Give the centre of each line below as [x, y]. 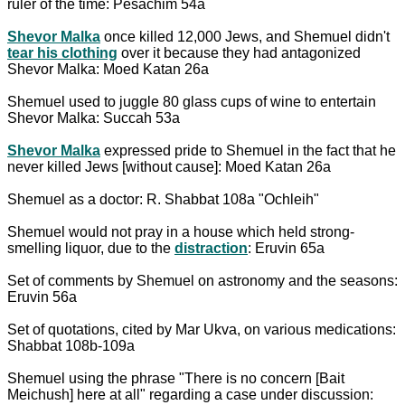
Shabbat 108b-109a [71, 345]
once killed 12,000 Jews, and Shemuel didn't [245, 36]
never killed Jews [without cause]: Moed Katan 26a [169, 166]
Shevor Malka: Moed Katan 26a [108, 69]
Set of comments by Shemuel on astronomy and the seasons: [202, 280]
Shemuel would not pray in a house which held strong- [181, 231]
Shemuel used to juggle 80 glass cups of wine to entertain [192, 101]
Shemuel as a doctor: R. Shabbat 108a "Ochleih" [163, 199]
